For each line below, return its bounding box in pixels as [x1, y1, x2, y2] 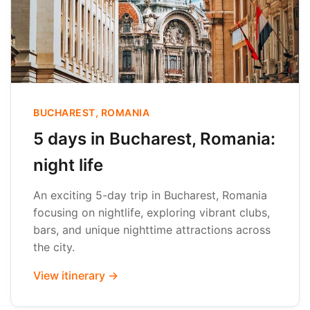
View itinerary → [33, 268, 118, 282]
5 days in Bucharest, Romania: [33, 129, 275, 149]
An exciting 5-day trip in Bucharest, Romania [33, 188, 267, 202]
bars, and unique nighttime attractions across [33, 223, 271, 237]
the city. [33, 240, 75, 254]
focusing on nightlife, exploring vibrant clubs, [33, 206, 270, 219]
